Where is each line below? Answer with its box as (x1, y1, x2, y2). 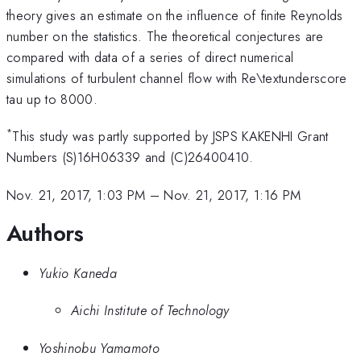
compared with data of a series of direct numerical (6, 47, 294, 67)
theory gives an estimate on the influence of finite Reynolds (6, 5, 343, 25)
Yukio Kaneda (39, 263, 117, 283)
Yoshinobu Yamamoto (39, 338, 160, 358)
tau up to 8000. (6, 89, 98, 109)
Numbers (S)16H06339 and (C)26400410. (6, 147, 254, 168)
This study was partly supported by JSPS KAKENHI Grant (12, 127, 329, 147)
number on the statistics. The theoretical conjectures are (6, 26, 324, 46)
